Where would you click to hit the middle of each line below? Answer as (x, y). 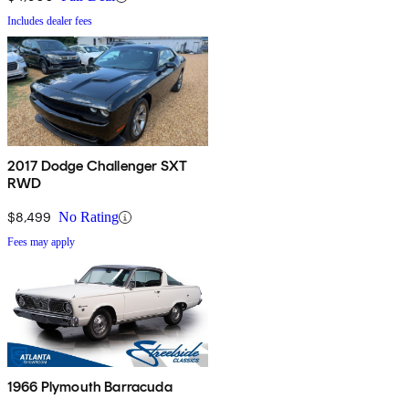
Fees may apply (41, 242)
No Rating (89, 217)
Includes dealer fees (50, 21)
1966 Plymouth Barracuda (90, 387)
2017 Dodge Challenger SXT (97, 166)
